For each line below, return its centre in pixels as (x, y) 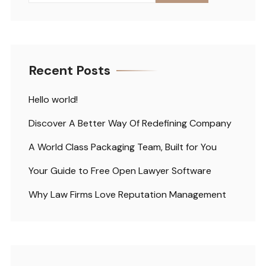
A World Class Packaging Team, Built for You (123, 147)
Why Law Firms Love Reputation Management (127, 194)
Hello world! (53, 99)
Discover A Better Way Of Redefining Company (130, 123)
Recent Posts (69, 70)
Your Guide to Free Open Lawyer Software (120, 170)
